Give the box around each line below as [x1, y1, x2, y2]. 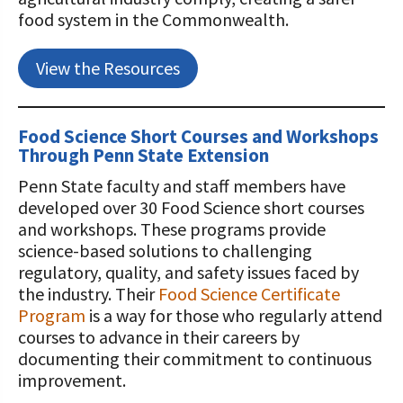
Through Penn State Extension [18, 143, 269, 167]
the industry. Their [18, 282, 158, 305]
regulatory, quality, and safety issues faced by [18, 261, 359, 283]
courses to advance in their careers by [18, 326, 300, 348]
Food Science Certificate [158, 282, 340, 305]
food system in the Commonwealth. [18, 8, 289, 31]
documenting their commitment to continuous [18, 347, 372, 370]
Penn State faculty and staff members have [18, 175, 345, 197]
